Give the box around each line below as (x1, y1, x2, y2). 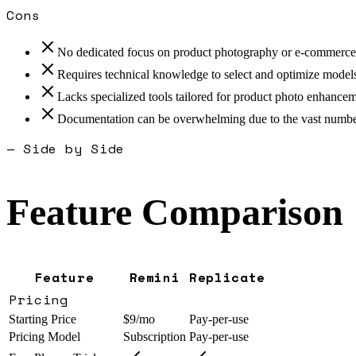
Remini (129, 268, 180, 288)
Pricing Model (9, 330, 80, 344)
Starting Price (9, 312, 76, 327)
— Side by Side (6, 139, 125, 159)
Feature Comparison (6, 191, 343, 234)
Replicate (189, 268, 265, 288)
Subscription (123, 330, 186, 344)
